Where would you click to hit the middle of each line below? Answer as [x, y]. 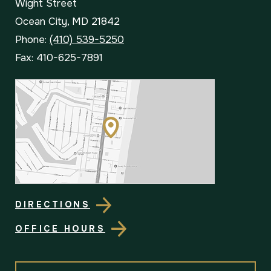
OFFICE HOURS [60, 228]
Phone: [32, 40]
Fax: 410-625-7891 [59, 58]
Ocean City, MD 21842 [67, 22]
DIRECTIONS [53, 205]
